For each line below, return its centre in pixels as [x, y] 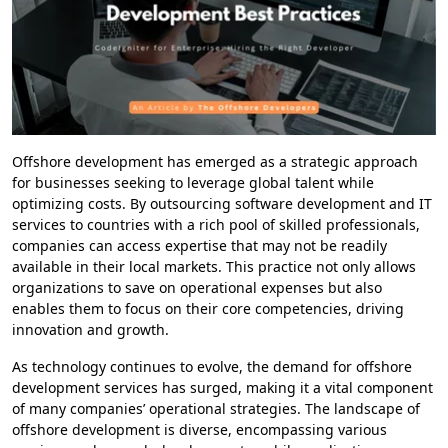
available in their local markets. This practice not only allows [214, 267]
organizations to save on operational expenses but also [197, 288]
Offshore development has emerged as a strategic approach [215, 162]
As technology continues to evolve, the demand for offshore [212, 367]
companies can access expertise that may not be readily [199, 246]
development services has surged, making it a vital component [222, 388]
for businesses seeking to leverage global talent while [193, 183]
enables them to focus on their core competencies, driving [208, 309]
